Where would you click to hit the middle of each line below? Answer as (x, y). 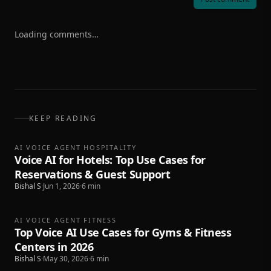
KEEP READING (63, 118)
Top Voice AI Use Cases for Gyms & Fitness (123, 232)
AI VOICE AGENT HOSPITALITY (76, 147)
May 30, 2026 (66, 259)
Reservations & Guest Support (93, 174)
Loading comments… (57, 34)
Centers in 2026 (54, 247)
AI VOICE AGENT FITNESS (66, 220)
